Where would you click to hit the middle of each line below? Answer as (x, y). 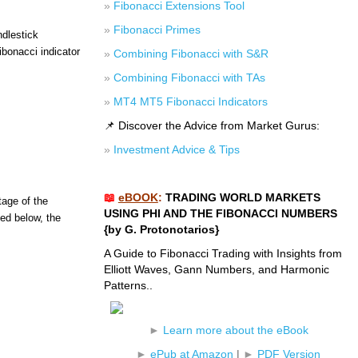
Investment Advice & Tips (176, 149)
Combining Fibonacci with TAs (189, 78)
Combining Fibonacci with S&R (191, 54)
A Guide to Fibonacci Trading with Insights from (223, 253)
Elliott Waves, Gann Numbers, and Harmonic (216, 269)
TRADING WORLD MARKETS (243, 197)
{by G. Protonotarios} (161, 229)
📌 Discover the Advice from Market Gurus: (211, 125)
